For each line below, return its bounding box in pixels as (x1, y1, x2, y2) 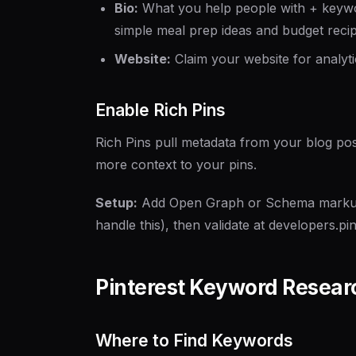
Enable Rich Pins (95, 99, 226, 120)
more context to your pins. (95, 156, 257, 172)
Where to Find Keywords (95, 330, 293, 350)
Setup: (95, 194, 137, 211)
